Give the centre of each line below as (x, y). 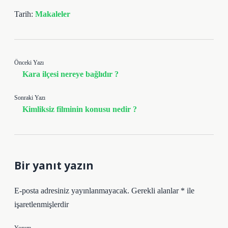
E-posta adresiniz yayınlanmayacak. (72, 190)
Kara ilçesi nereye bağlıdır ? (70, 74)
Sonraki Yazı (30, 97)
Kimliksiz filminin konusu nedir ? (80, 109)
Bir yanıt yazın (54, 165)
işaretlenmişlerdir (41, 204)
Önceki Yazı (29, 62)
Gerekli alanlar (156, 190)
